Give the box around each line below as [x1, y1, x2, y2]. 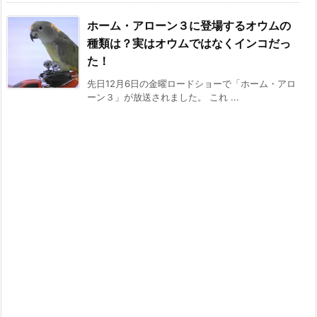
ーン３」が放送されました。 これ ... [87, 91, 239, 103]
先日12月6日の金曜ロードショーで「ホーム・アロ [87, 78, 296, 90]
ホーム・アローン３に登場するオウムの [87, 18, 291, 33]
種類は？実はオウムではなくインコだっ [87, 36, 291, 51]
